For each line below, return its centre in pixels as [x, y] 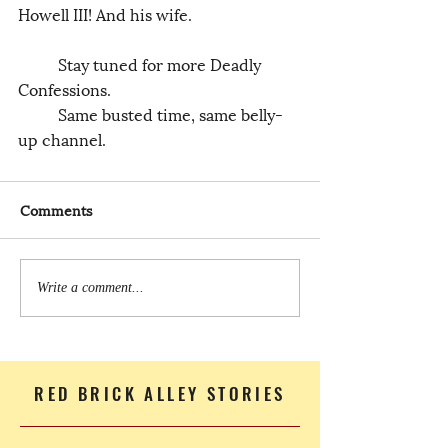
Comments [56, 209]
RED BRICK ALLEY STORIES [160, 393]
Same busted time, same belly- [38, 113]
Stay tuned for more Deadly [38, 63]
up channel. [62, 138]
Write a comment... [90, 287]
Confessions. [64, 88]
